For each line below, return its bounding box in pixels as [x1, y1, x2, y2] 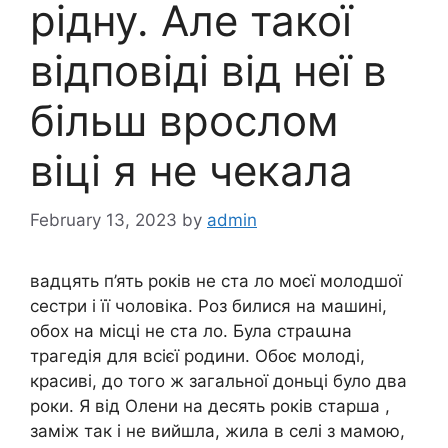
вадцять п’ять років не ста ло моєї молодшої [30, 270, 402, 291]
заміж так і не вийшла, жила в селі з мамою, [30, 420, 405, 441]
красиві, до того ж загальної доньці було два [30, 370, 407, 391]
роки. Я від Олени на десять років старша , [30, 395, 390, 416]
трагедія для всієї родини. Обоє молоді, [30, 345, 365, 366]
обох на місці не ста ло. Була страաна [30, 320, 352, 341]
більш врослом [30, 95, 339, 146]
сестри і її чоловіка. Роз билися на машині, [30, 295, 387, 316]
